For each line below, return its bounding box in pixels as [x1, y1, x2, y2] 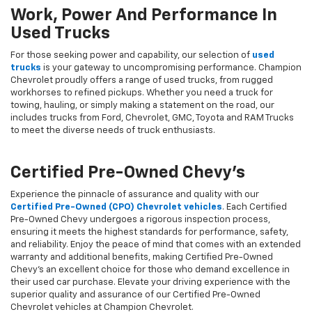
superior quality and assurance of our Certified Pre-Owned [10, 290, 260, 300]
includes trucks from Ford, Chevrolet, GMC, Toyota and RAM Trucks [10, 114, 294, 123]
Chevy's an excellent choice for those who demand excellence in [10, 265, 290, 275]
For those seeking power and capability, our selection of [10, 51, 252, 61]
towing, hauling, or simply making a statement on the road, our [10, 101, 274, 111]
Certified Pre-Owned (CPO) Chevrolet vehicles [10, 203, 222, 212]
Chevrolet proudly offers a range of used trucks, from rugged [10, 76, 273, 86]
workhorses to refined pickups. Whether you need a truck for [10, 88, 273, 98]
